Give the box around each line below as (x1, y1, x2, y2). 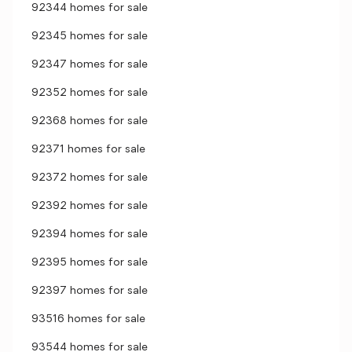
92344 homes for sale (31, 2, 148, 14)
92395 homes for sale (31, 257, 148, 269)
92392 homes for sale (31, 200, 148, 212)
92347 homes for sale (31, 59, 148, 71)
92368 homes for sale (31, 115, 148, 127)
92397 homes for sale (31, 285, 148, 297)
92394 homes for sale (31, 229, 148, 240)
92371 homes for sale (31, 144, 145, 156)
